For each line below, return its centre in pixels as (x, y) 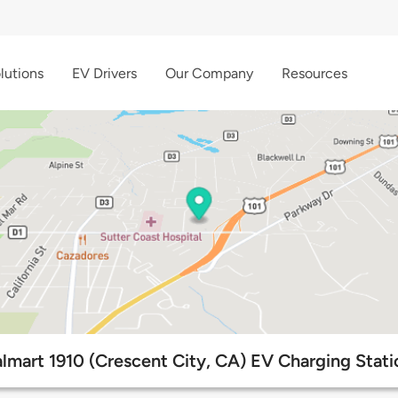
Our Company (209, 73)
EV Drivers (104, 73)
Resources (314, 73)
